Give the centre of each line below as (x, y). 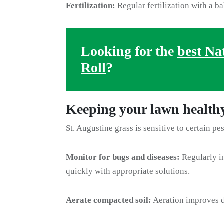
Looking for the (129, 51)
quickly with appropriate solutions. (128, 171)
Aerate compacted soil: (109, 200)
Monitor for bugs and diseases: (123, 157)
